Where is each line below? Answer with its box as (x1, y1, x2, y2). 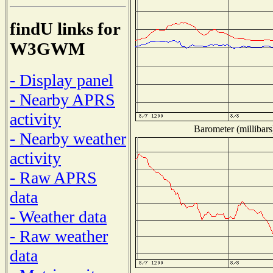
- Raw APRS (10, 168, 97, 187)
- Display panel (10, 70, 113, 90)
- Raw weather (10, 226, 108, 246)
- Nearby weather (10, 129, 126, 148)
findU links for (10, 19, 120, 39)
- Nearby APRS (10, 90, 115, 109)
